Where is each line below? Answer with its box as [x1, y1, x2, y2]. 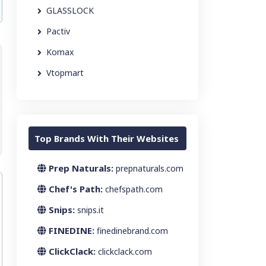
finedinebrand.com [97, 225, 168, 236]
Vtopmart [46, 67, 84, 78]
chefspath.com [105, 183, 163, 195]
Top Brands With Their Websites [34, 132, 179, 144]
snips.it [77, 204, 104, 216]
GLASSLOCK [46, 5, 94, 16]
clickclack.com [98, 246, 152, 257]
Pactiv [46, 26, 70, 37]
